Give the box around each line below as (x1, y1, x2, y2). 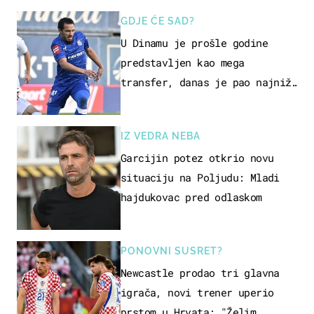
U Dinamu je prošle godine (121, 35, 268, 50)
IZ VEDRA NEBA (121, 130, 200, 142)
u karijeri (121, 94, 179, 109)
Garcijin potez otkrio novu (121, 150, 274, 165)
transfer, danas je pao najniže (121, 74, 297, 89)
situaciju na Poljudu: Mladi (121, 170, 280, 184)
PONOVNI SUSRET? (121, 245, 223, 257)
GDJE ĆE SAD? (121, 15, 195, 27)
